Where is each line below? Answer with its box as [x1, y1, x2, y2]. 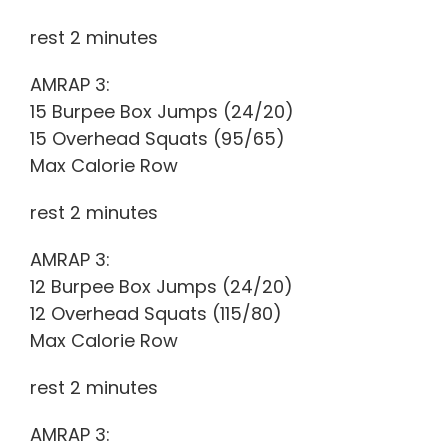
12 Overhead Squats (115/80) [30, 300, 282, 326]
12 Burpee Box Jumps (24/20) [30, 273, 293, 299]
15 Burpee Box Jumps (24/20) [30, 98, 294, 124]
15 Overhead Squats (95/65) [30, 125, 285, 151]
